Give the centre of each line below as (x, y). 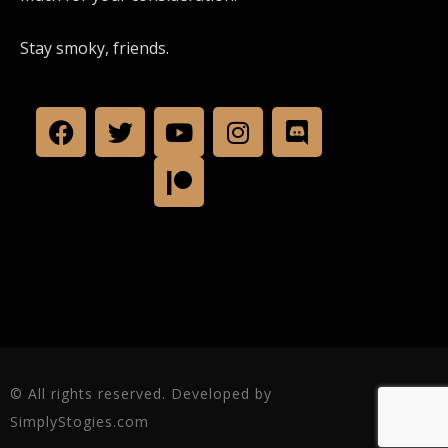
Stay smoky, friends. (94, 48)
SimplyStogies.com (79, 421)
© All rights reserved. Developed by (141, 393)
